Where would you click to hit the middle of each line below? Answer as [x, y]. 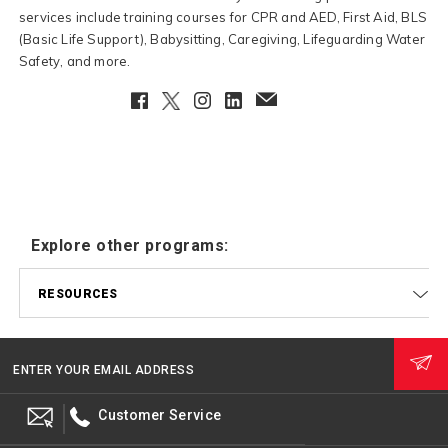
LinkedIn [253, 99]
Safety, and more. [75, 60]
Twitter [184, 99]
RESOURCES [78, 293]
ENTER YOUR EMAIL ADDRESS [103, 369]
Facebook [164, 99]
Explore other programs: [130, 245]
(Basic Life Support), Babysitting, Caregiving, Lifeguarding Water [222, 38]
